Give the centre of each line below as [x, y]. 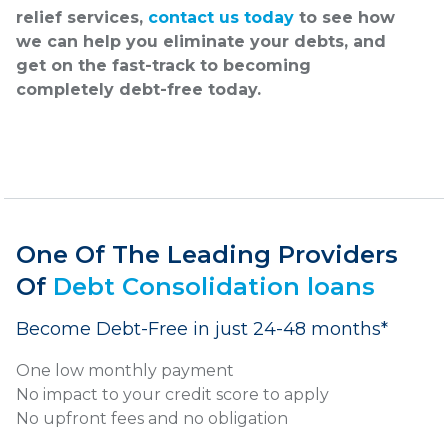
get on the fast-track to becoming [163, 66]
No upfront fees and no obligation [152, 419]
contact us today [221, 18]
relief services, [82, 18]
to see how [344, 18]
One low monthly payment [125, 371]
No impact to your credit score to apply [172, 395]
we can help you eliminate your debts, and [201, 42]
